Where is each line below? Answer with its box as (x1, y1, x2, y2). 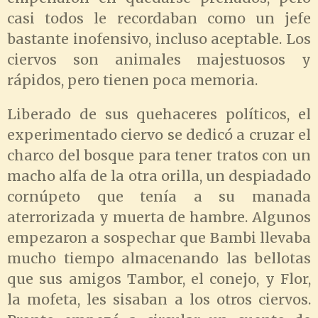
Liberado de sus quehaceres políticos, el (7, 106, 311, 124)
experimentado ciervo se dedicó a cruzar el (7, 126, 311, 144)
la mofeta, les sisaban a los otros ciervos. (7, 291, 311, 309)
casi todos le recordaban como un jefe (7, 9, 311, 27)
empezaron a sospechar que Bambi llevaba (7, 229, 311, 247)
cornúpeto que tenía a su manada (7, 188, 311, 206)
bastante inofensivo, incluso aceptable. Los (7, 30, 311, 48)
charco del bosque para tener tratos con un (7, 147, 311, 165)
